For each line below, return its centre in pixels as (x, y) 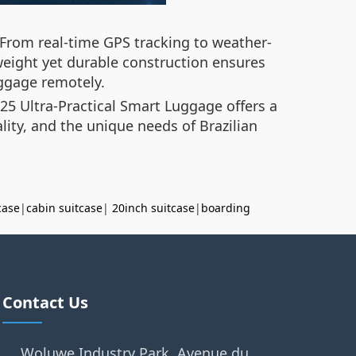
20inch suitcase (153, 208)
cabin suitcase (64, 208)
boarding (226, 208)
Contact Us (45, 302)
